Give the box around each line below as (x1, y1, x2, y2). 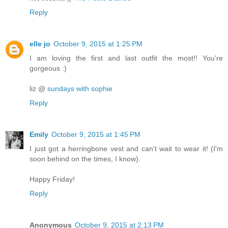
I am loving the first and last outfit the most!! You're (30, 53, 223, 62)
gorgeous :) (30, 64, 67, 72)
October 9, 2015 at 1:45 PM (51, 130, 140, 138)
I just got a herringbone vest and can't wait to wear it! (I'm (30, 144, 223, 153)
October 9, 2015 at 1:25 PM (53, 39, 142, 48)
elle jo (30, 39, 50, 48)
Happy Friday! (30, 175, 75, 183)
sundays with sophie (47, 84, 112, 93)
